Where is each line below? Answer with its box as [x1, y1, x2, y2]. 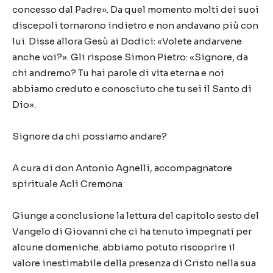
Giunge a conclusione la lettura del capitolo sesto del [12, 210, 259, 221]
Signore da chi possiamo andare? [12, 130, 167, 142]
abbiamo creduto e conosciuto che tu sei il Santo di [12, 83, 252, 94]
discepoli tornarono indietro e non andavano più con [12, 19, 258, 31]
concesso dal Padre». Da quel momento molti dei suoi [12, 4, 259, 15]
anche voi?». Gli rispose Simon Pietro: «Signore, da [12, 51, 248, 63]
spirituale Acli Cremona [12, 178, 122, 190]
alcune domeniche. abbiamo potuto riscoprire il [12, 241, 235, 253]
